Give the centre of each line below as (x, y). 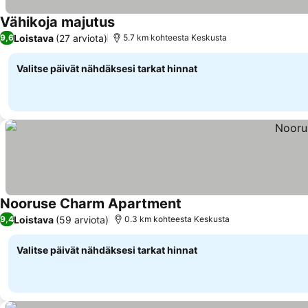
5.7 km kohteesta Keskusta (175, 37)
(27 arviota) (81, 38)
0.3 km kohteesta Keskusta (177, 219)
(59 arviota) (82, 219)
